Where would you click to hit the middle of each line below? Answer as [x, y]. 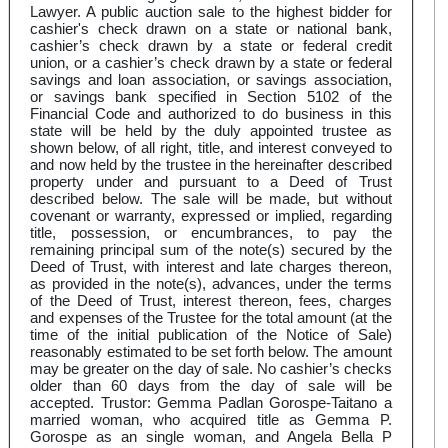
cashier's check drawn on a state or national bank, [211, 29]
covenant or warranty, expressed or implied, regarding [211, 216]
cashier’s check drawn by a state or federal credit [211, 46]
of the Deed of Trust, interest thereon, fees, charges [211, 301]
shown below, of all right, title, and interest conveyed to [211, 148]
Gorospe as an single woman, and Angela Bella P [211, 437]
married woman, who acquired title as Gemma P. [211, 420]
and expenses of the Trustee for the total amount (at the [211, 318]
